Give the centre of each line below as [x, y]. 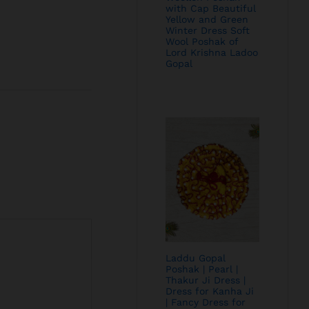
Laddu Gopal [196, 258]
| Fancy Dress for [206, 302]
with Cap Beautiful [211, 9]
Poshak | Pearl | [202, 269]
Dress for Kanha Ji [210, 291]
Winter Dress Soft [208, 31]
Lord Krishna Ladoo [212, 53]
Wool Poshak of [202, 42]
